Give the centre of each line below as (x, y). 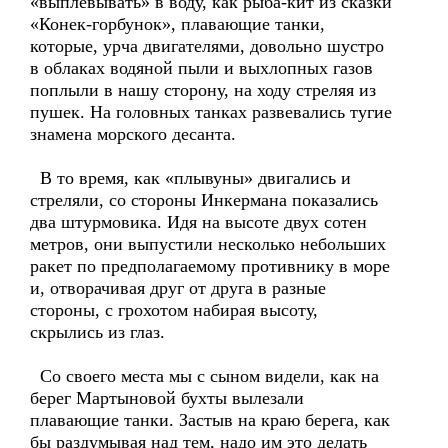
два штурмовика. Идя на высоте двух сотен (198, 222)
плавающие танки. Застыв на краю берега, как (210, 420)
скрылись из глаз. (97, 332)
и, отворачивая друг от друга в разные (178, 288)
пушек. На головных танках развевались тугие (211, 112)
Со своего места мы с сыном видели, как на (204, 376)
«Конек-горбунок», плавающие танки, (177, 24)
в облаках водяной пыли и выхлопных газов (201, 68)
